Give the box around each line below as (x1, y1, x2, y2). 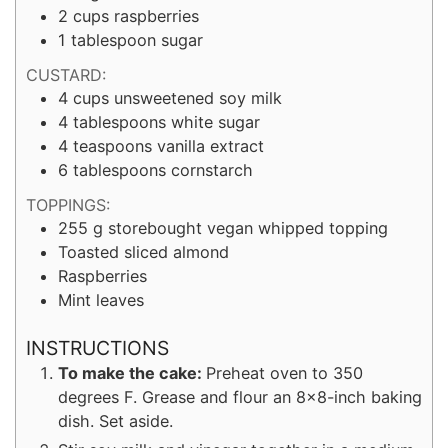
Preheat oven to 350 (206, 362, 363, 383)
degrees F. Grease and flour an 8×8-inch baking (58, 386, 422, 407)
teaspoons (73, 136, 152, 157)
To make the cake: (58, 362, 206, 383)
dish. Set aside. (58, 410, 173, 431)
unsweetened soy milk (114, 88, 282, 109)
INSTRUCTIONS (26, 335, 169, 360)
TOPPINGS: (26, 195, 110, 216)
